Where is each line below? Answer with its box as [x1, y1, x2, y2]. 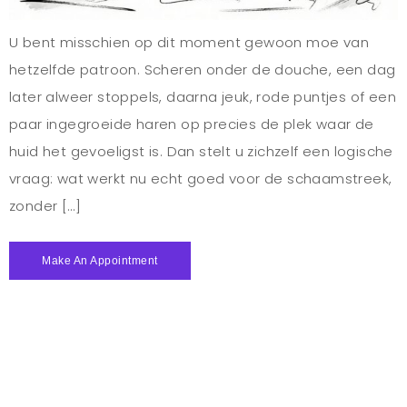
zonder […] [9, 195, 82, 215]
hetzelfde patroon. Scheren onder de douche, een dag [9, 59, 396, 79]
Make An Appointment [42, 254, 158, 268]
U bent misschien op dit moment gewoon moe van [9, 32, 369, 52]
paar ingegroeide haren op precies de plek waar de [9, 114, 374, 134]
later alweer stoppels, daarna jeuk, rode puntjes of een [9, 86, 396, 106]
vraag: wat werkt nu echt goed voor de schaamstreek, [9, 168, 392, 188]
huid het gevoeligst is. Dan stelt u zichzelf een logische [9, 141, 393, 161]
